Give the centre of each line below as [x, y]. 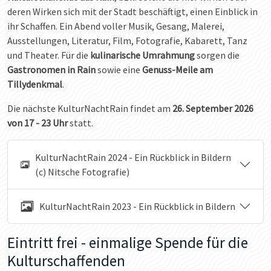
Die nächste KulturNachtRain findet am [89, 108]
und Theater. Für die [49, 55]
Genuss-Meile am [178, 69]
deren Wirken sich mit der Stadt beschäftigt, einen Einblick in [132, 11]
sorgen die [217, 55]
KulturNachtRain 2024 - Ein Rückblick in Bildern [133, 157]
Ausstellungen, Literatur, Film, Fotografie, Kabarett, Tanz [127, 40]
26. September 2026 [212, 108]
